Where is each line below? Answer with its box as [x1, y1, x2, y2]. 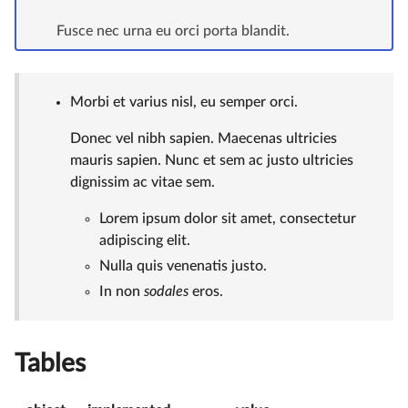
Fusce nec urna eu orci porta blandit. [56, 23, 290, 38]
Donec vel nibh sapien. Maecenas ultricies [70, 130, 337, 146]
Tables [15, 350, 86, 376]
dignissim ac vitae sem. [70, 174, 215, 189]
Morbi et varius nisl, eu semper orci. [70, 94, 298, 109]
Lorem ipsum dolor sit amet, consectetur [99, 210, 356, 226]
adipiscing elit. [99, 232, 190, 248]
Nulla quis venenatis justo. [99, 258, 267, 273]
